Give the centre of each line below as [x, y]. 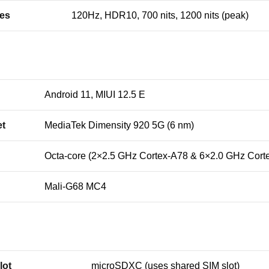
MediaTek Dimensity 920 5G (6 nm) [119, 125]
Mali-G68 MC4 [75, 186]
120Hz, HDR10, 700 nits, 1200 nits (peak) [160, 15]
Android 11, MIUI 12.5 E [95, 95]
